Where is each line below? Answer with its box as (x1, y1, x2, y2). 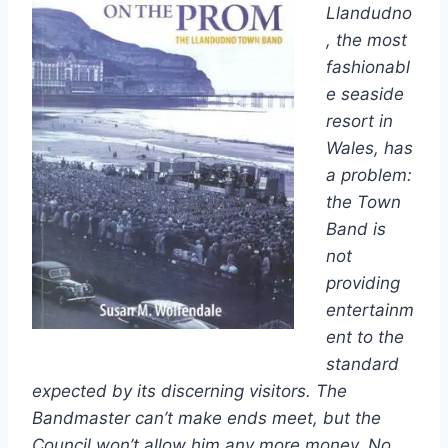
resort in (326, 111, 393, 131)
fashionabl (326, 57, 410, 77)
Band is (326, 219, 386, 239)
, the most (326, 30, 407, 50)
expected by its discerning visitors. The (32, 381, 347, 401)
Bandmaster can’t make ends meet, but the (32, 408, 381, 428)
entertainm (326, 300, 414, 320)
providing (326, 273, 400, 293)
